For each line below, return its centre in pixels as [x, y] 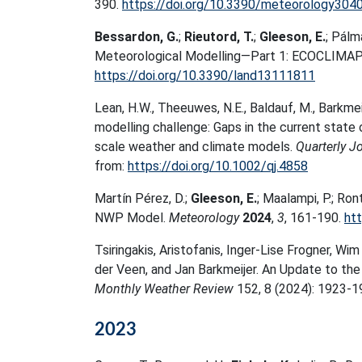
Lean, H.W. [123, 108]
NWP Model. [132, 218]
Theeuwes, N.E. [201, 108]
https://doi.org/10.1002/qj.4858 [218, 166]
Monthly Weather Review [164, 289]
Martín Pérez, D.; [143, 198]
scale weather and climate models [192, 147]
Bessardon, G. [137, 37]
